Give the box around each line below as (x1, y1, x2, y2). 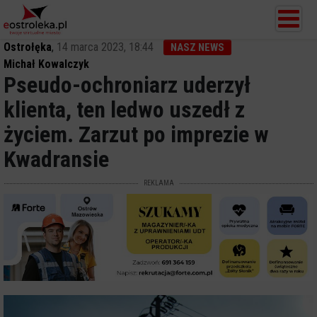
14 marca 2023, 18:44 (57, 40, 154, 54)
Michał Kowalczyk (4, 57, 89, 71)
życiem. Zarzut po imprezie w (4, 121, 269, 148)
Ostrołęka (4, 40, 52, 54)
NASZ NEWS (171, 41, 224, 54)
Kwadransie (4, 146, 109, 173)
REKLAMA (143, 179, 174, 187)
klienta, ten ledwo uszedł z (4, 96, 245, 123)
